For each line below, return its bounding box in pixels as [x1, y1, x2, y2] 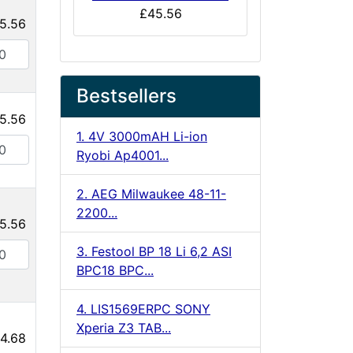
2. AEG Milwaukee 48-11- [76, 185, 226, 202]
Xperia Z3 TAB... [76, 319, 171, 336]
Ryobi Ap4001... [76, 147, 169, 163]
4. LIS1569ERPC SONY [76, 300, 210, 317]
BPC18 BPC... [76, 262, 154, 278]
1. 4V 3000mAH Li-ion [76, 128, 207, 144]
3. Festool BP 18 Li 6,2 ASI [76, 243, 232, 259]
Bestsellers [76, 84, 176, 107]
